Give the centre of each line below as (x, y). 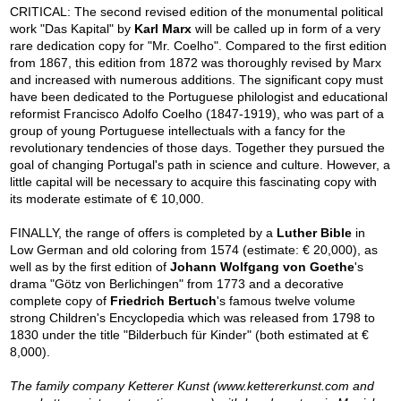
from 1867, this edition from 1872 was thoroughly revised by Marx (196, 63)
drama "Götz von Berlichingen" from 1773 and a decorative (177, 284)
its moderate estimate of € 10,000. (107, 199)
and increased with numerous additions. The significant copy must (197, 80)
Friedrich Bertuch (164, 301)
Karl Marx (163, 29)
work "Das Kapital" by (73, 29)
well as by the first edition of (90, 267)
